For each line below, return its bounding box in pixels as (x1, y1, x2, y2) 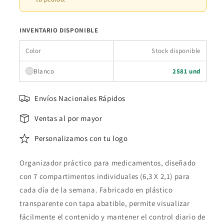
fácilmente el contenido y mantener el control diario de (19, 211, 206, 221)
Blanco (33, 66, 54, 75)
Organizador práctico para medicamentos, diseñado (19, 157, 196, 167)
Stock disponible (151, 46, 200, 55)
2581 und (172, 66, 200, 75)
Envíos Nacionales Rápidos (34, 93, 125, 103)
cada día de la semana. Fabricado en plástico (19, 184, 173, 194)
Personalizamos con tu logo (34, 133, 128, 143)
